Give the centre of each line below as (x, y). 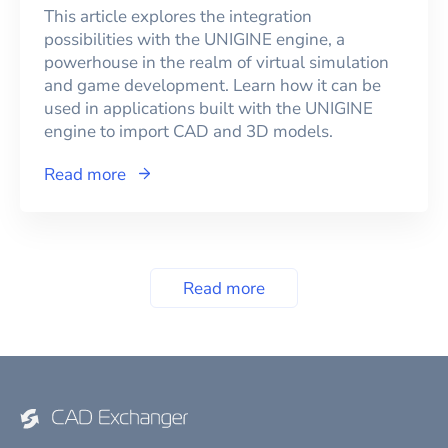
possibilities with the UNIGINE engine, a (194, 40)
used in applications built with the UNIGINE (208, 109)
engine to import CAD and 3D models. (188, 132)
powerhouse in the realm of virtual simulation (216, 63)
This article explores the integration (178, 17)
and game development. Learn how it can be (212, 86)
